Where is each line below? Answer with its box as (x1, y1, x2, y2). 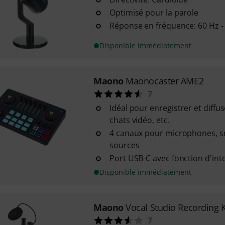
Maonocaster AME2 (126, 75, 204, 87)
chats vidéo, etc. (109, 115, 170, 126)
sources (109, 140, 140, 151)
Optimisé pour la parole (109, 7, 199, 18)
